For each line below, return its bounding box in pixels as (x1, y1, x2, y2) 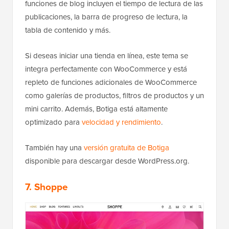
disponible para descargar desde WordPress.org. (25, 155, 189, 167)
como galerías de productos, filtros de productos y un (25, 90, 204, 102)
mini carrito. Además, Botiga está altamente (25, 103, 168, 115)
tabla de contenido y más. (25, 25, 110, 36)
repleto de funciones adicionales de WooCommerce (25, 77, 197, 88)
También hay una (25, 142, 84, 154)
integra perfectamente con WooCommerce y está (25, 63, 187, 75)
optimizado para (25, 117, 82, 128)
